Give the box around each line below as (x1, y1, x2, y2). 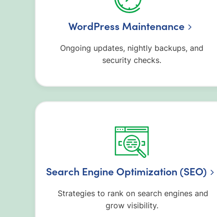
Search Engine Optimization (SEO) (46, 164, 207, 179)
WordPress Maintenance (68, 18, 185, 33)
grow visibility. (105, 201, 158, 211)
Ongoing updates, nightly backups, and (60, 43, 203, 53)
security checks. (102, 55, 161, 65)
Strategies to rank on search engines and (55, 188, 208, 199)
